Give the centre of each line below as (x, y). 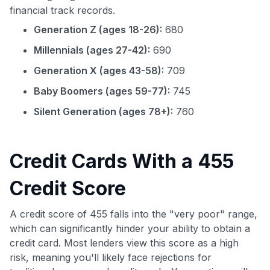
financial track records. (62, 10)
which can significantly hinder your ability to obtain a (130, 228)
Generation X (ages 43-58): (99, 70)
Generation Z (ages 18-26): (98, 29)
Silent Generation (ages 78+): (103, 111)
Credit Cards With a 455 (122, 161)
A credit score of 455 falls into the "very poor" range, (133, 214)
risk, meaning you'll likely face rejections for (111, 257)
